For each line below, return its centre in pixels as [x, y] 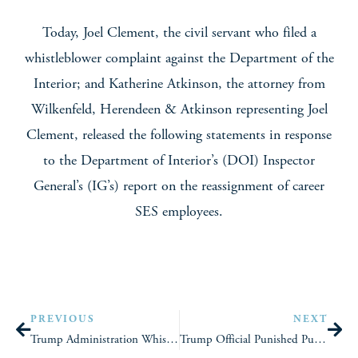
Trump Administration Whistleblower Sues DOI [172, 340]
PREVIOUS [63, 320]
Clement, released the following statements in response [179, 135]
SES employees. [179, 212]
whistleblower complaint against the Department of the [179, 58]
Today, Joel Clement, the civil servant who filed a [179, 33]
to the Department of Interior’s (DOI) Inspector [179, 161]
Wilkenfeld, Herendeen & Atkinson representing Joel [179, 109]
